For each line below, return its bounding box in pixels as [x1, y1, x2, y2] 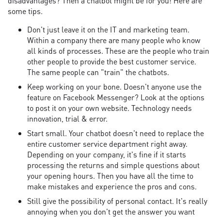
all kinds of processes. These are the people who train [27, 46, 209, 56]
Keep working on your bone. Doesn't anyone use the [27, 81, 201, 92]
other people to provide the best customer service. [27, 56, 196, 67]
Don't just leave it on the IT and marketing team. [27, 24, 189, 35]
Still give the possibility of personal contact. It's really [27, 196, 207, 206]
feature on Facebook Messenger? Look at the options [27, 92, 204, 103]
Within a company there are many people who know [27, 35, 201, 46]
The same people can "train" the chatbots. [27, 67, 169, 77]
